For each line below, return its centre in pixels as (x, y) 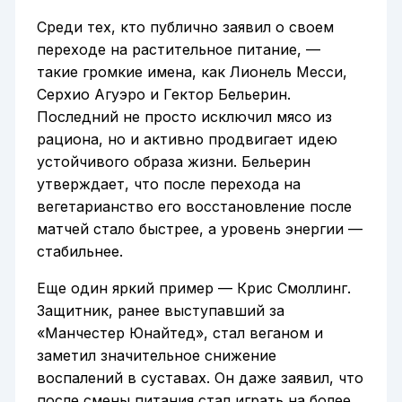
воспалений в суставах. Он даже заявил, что (200, 377)
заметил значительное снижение (156, 355)
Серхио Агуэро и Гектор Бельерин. (163, 94)
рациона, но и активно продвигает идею (187, 139)
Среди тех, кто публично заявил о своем (185, 26)
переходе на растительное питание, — (178, 49)
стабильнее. (79, 251)
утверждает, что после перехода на (168, 184)
